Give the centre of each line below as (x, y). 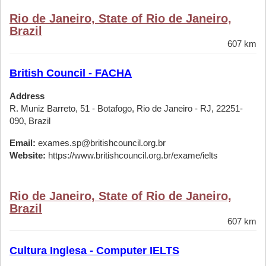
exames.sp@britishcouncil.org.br (101, 143)
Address (27, 96)
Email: (23, 143)
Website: (28, 155)
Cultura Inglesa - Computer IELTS (94, 251)
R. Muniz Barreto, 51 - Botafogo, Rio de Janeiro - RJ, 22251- (126, 108)
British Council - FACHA (71, 73)
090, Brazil (30, 121)
